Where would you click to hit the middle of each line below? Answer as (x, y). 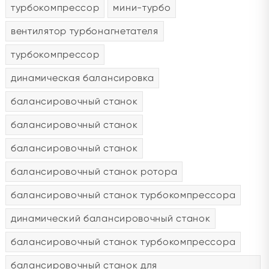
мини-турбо (142, 8)
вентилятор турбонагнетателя (84, 31)
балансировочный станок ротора (94, 172)
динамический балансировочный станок (110, 219)
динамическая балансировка (82, 78)
